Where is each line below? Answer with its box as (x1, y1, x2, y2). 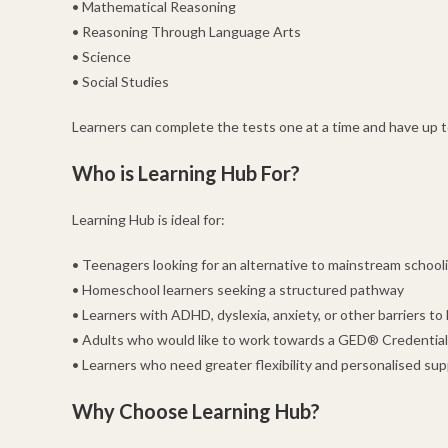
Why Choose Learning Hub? (72, 399, 320, 424)
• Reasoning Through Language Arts (72, 23, 301, 41)
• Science (72, 48, 131, 66)
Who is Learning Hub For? (72, 161, 300, 186)
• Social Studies (72, 73, 169, 91)
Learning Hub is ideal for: (72, 211, 225, 229)
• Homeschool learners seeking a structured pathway (72, 281, 404, 299)
